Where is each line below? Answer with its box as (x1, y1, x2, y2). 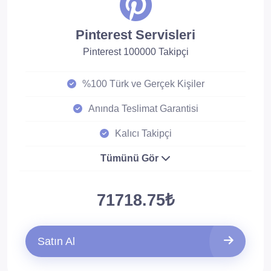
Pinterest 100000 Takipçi (82, 47, 189, 57)
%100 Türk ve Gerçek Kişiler (82, 79, 204, 89)
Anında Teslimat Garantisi (88, 103, 198, 114)
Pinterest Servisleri (76, 27, 195, 42)
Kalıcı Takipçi (114, 128, 172, 139)
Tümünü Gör (100, 153, 161, 163)
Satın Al (38, 235, 75, 247)
